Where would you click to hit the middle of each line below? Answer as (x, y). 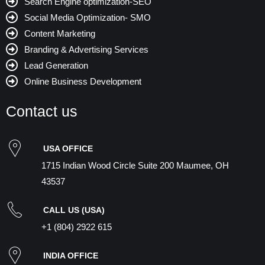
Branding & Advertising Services (87, 50)
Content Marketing (60, 34)
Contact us (42, 112)
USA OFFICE (68, 148)
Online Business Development (83, 82)
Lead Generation (56, 66)
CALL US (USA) (74, 210)
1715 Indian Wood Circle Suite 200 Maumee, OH (135, 166)
